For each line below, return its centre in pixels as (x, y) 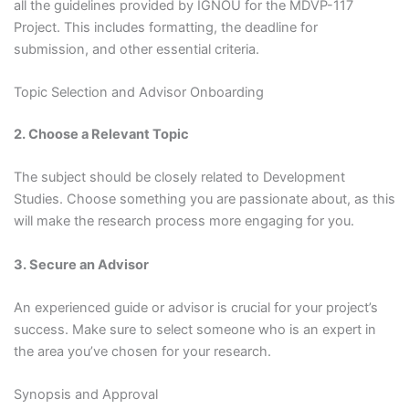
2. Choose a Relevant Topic (101, 134)
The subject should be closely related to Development (179, 178)
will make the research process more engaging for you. (184, 221)
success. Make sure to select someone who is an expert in (194, 329)
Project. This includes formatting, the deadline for (165, 27)
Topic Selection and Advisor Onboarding (138, 92)
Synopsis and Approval (85, 395)
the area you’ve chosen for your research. (142, 351)
